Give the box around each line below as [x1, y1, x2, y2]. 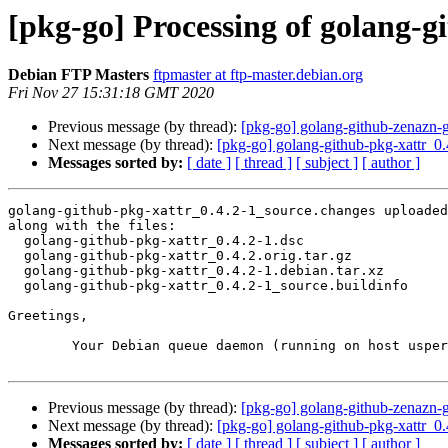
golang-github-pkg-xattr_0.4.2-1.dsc [8, 233, 24, 249]
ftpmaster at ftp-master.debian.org [153, 66, 363, 84]
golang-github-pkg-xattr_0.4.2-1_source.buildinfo [8, 278, 24, 294]
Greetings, [8, 308, 88, 324]
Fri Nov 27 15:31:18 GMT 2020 [8, 84, 214, 102]
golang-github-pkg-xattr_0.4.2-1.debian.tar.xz [8, 263, 24, 279]
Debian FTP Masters [8, 66, 149, 84]
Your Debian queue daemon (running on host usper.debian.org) [8, 338, 72, 354]
